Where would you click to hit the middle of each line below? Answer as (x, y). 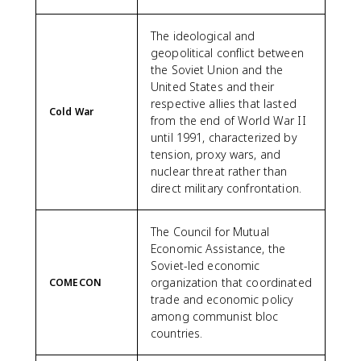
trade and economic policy (222, 299)
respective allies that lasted (224, 104)
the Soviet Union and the (217, 70)
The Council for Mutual (210, 232)
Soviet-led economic (205, 266)
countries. (177, 333)
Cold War (72, 112)
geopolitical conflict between (227, 53)
